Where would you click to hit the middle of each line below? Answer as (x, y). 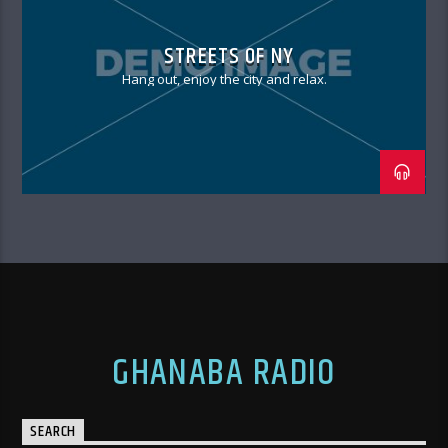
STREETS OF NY (229, 56)
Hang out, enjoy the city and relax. (224, 79)
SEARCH (53, 432)
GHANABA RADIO (224, 374)
